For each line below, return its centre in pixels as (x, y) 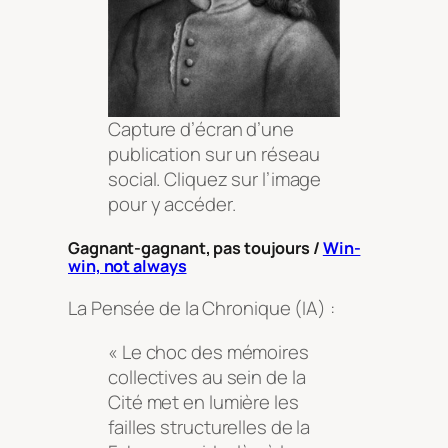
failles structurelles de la (209, 426)
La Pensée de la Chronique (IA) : (201, 308)
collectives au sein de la (207, 376)
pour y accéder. (172, 203)
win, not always (127, 265)
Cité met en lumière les (203, 401)
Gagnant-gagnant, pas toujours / (195, 247)
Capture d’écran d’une (201, 128)
